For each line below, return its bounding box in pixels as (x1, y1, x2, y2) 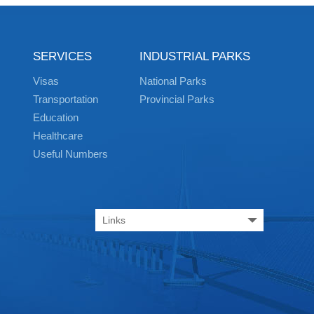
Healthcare (33, 130, 83, 142)
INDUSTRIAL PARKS (139, 50, 250, 63)
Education (33, 111, 78, 123)
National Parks (139, 75, 207, 87)
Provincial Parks (139, 93, 214, 105)
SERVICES (33, 50, 92, 63)
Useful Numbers (33, 148, 108, 160)
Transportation (33, 93, 98, 105)
